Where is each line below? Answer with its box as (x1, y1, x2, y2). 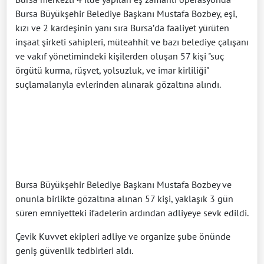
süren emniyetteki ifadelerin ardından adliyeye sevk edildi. (15, 206, 249, 219)
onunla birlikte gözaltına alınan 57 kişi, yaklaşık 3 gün (15, 192, 233, 204)
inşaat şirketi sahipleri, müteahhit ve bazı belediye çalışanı (15, 35, 249, 48)
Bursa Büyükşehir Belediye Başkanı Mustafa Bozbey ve (15, 178, 232, 190)
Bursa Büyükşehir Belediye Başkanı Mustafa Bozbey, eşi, (15, 7, 237, 19)
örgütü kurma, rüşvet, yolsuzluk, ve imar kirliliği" (15, 64, 209, 76)
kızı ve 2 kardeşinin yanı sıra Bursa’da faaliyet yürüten (15, 21, 229, 34)
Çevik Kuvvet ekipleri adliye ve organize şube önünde (15, 230, 230, 242)
